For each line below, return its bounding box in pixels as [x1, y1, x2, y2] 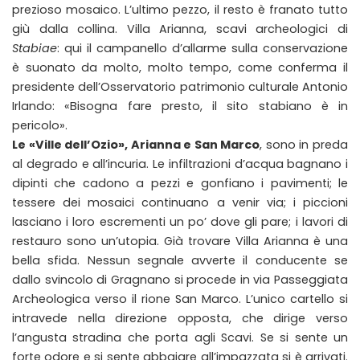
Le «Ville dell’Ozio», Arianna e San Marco [12, 137, 260, 153]
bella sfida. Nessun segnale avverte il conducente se [12, 252, 348, 268]
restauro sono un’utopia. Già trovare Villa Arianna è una [12, 233, 348, 249]
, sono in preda [260, 137, 349, 153]
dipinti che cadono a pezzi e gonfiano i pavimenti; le [12, 175, 348, 191]
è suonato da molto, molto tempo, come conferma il [12, 59, 348, 76]
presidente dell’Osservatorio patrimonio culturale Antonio [12, 79, 348, 95]
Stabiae [12, 40, 57, 56]
